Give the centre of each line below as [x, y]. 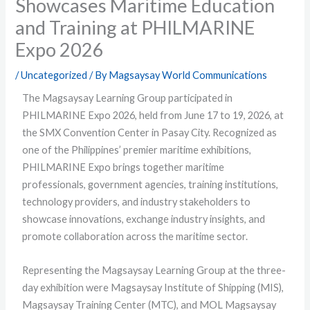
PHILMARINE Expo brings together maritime [124, 167]
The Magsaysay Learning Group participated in [128, 98]
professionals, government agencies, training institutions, [151, 185]
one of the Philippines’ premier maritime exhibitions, [137, 150]
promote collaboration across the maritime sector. [135, 237]
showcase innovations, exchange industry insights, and [144, 219]
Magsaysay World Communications [188, 75]
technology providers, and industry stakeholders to [137, 202]
